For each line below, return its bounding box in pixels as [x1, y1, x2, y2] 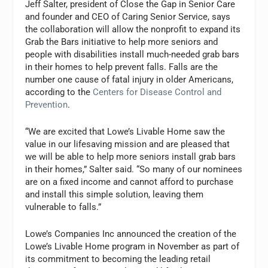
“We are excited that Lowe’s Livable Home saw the [25, 126, 226, 137]
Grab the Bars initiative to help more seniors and [25, 36, 218, 47]
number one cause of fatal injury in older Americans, [25, 74, 234, 85]
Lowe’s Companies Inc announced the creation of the [25, 228, 237, 239]
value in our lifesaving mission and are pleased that [25, 138, 230, 150]
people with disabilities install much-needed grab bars [25, 48, 240, 60]
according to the [25, 86, 93, 98]
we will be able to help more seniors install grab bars [25, 151, 236, 162]
